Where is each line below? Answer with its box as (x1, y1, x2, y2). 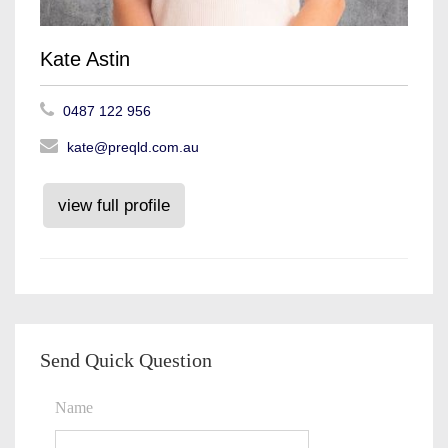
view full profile (58, 195, 170, 215)
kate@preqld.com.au (67, 138, 199, 155)
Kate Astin (40, 47, 130, 70)
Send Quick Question (40, 348, 212, 371)
